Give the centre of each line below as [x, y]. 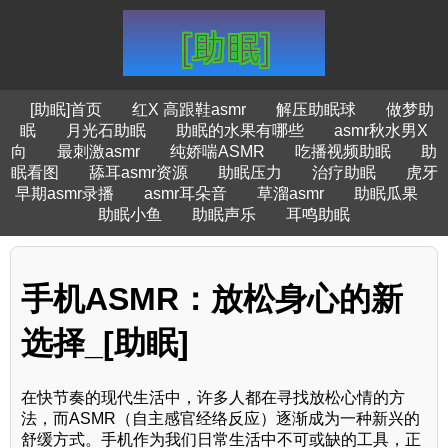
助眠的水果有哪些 [240, 130]
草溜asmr [290, 193]
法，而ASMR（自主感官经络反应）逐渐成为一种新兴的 [220, 418]
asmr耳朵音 [185, 193]
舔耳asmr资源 [138, 172]
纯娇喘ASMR [217, 151]
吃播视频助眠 [343, 151]
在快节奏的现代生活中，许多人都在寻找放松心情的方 [213, 397]
